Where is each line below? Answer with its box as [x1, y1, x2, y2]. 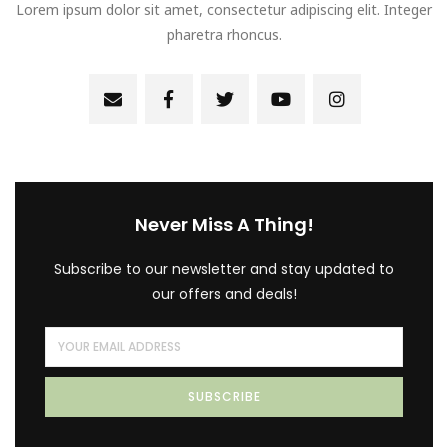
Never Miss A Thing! [134, 211, 314, 237]
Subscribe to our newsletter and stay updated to [54, 258, 394, 279]
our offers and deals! [151, 283, 297, 304]
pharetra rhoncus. [166, 24, 282, 44]
